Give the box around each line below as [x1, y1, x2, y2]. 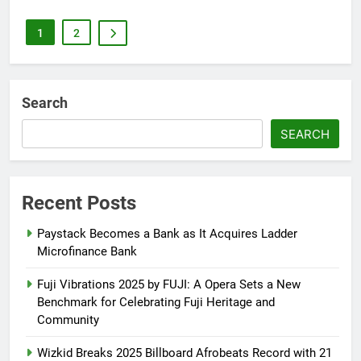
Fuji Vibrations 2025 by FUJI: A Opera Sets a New [37, 276, 301, 292]
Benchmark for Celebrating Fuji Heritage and [37, 294, 275, 309]
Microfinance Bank [37, 243, 137, 259]
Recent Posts [22, 191, 136, 214]
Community [37, 312, 99, 327]
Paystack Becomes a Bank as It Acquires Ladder [37, 226, 297, 241]
